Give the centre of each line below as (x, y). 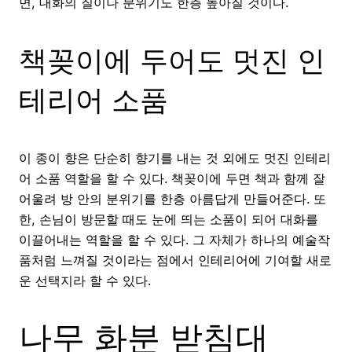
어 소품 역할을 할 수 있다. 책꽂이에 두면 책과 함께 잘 (172, 179)
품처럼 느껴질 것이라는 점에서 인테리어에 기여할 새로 (175, 260)
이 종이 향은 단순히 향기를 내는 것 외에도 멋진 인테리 (175, 158)
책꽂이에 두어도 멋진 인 (172, 61)
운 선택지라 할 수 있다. (85, 281)
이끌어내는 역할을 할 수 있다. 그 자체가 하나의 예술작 (174, 240)
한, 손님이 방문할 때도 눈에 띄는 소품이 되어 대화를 (169, 220)
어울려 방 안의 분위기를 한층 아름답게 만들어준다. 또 (172, 199)
